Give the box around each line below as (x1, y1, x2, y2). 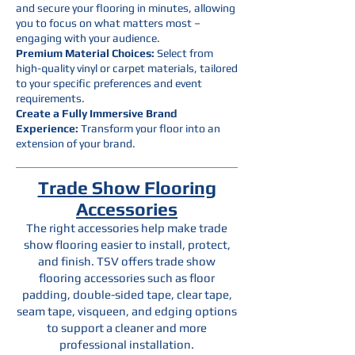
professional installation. (59, 338, 194, 351)
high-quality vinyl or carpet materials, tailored (16, 62, 238, 74)
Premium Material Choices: (16, 47, 155, 59)
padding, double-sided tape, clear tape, (21, 288, 232, 301)
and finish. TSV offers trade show (38, 254, 216, 268)
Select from (155, 47, 213, 59)
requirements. (16, 92, 85, 105)
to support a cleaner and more (47, 321, 207, 334)
